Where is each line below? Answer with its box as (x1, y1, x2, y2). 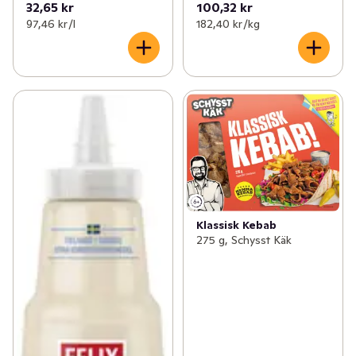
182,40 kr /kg (195, 17, 260, 32)
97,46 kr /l (26, 17, 75, 32)
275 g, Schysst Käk (195, 233, 292, 248)
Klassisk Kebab (195, 218, 277, 233)
